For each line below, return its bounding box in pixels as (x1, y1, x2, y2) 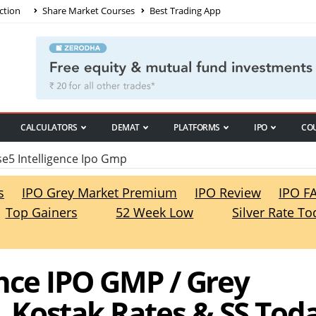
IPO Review (195, 184, 261, 202)
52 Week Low (116, 204, 194, 221)
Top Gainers (5, 204, 78, 221)
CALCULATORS (20, 121, 78, 134)
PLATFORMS (174, 121, 220, 134)
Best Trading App (147, 4, 221, 17)
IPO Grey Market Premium (22, 184, 177, 202)
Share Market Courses (40, 4, 135, 17)
